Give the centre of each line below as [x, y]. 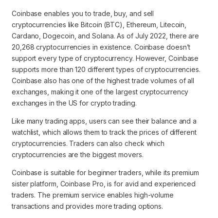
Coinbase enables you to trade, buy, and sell [83, 13]
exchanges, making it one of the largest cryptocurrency [100, 92]
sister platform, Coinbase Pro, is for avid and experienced [104, 184]
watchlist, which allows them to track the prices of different [104, 132]
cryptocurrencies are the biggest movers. [78, 154]
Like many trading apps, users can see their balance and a [104, 121]
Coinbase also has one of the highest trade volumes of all [103, 81]
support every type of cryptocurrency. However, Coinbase [105, 58]
